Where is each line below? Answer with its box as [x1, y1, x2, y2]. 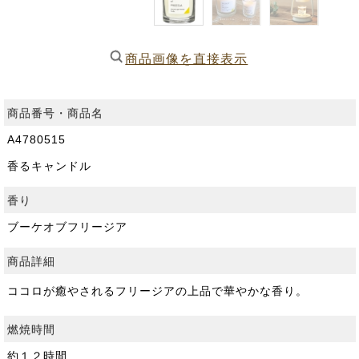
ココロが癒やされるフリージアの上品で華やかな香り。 [6, 284, 308, 297]
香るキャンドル [6, 159, 91, 172]
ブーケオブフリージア [6, 220, 127, 233]
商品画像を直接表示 [125, 52, 248, 66]
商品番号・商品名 [6, 107, 103, 119]
